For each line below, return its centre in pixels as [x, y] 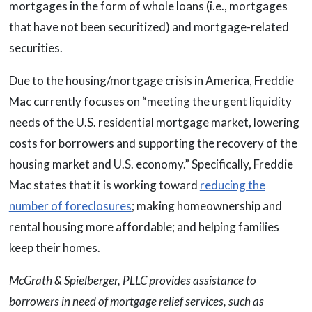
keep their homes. [54, 248]
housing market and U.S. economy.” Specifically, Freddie [151, 164]
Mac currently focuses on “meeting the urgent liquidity [150, 102]
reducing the [232, 185]
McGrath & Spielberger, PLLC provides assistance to [132, 281]
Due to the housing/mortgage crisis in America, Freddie [151, 81]
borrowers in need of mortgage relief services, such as [136, 302]
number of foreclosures [70, 206]
